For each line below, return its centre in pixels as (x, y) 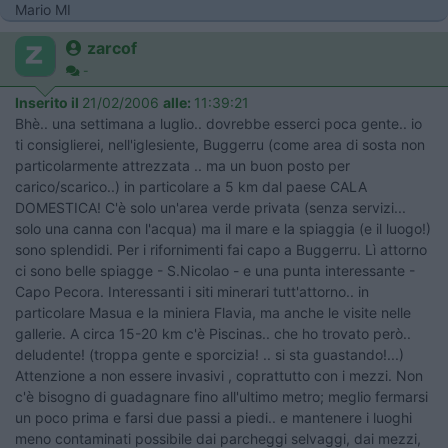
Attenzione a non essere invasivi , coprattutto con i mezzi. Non (219, 375)
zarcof (112, 48)
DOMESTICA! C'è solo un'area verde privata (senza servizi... (210, 207)
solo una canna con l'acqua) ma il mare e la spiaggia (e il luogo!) (223, 228)
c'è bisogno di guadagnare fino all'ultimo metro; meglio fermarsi (221, 396)
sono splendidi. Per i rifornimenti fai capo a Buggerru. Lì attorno (221, 249)
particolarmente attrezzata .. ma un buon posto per (182, 165)
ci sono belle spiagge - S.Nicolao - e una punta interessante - (215, 270)
